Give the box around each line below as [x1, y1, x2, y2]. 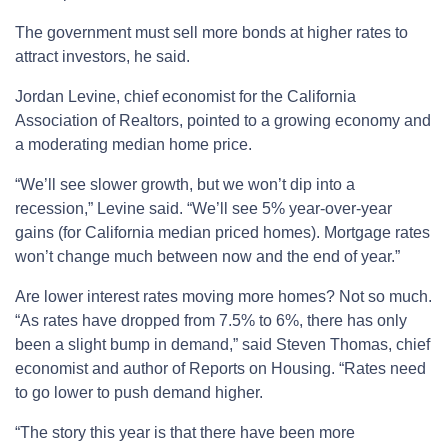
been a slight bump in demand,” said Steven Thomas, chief [15, 336, 430, 354]
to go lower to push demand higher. [15, 384, 263, 402]
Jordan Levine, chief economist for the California [15, 88, 356, 106]
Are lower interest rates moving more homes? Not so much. [15, 288, 432, 306]
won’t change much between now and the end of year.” [15, 248, 400, 266]
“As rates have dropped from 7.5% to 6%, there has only [15, 312, 407, 330]
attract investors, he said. [15, 48, 190, 66]
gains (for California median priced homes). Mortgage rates [15, 224, 430, 242]
